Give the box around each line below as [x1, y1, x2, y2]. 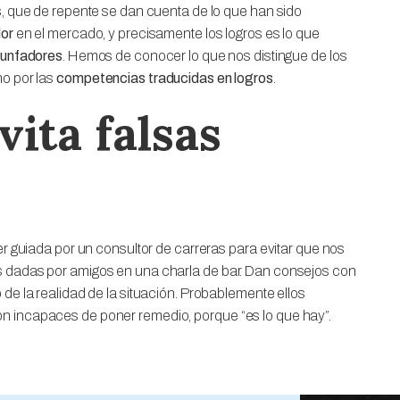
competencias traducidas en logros [56, 70, 273, 86]
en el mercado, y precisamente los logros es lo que [12, 25, 320, 41]
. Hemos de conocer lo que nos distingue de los [62, 47, 347, 63]
